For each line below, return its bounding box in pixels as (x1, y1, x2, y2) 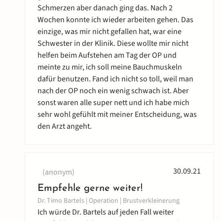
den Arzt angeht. (37, 121, 92, 132)
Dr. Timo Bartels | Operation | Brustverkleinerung (37, 196, 180, 206)
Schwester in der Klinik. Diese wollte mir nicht (37, 38, 188, 49)
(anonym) (42, 167, 74, 178)
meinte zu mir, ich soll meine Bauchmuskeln (37, 62, 182, 73)
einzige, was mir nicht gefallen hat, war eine (37, 26, 182, 37)
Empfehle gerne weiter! (37, 184, 143, 194)
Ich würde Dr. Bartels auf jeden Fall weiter (37, 207, 174, 218)
